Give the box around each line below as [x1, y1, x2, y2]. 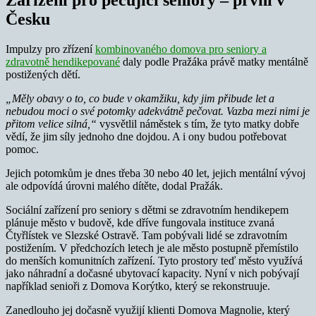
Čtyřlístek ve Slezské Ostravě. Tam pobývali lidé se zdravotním [6, 229, 287, 241]
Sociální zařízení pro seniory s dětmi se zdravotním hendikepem [6, 203, 288, 216]
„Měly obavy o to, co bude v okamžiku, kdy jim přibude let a [6, 92, 274, 104]
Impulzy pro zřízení [6, 42, 95, 55]
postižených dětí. [6, 68, 80, 80]
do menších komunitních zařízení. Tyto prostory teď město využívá [6, 254, 303, 267]
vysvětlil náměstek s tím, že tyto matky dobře [99, 117, 299, 130]
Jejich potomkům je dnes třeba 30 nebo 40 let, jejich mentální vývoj [6, 166, 305, 179]
